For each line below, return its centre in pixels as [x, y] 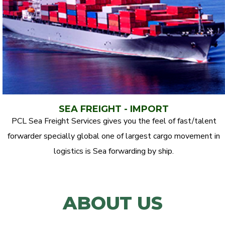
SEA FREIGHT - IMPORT [114, 109]
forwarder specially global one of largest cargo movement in [114, 136]
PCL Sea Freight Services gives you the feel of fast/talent [114, 121]
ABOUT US [113, 203]
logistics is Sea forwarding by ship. [114, 151]
